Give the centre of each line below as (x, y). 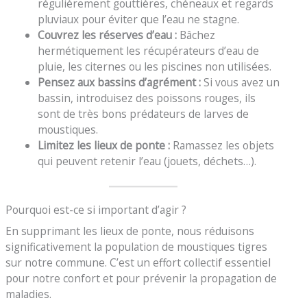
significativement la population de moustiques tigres (137, 247)
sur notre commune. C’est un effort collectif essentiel (138, 263)
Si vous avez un (240, 83)
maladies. (29, 294)
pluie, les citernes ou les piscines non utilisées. (154, 67)
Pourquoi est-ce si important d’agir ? (96, 209)
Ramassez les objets (222, 146)
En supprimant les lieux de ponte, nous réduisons (130, 231)
